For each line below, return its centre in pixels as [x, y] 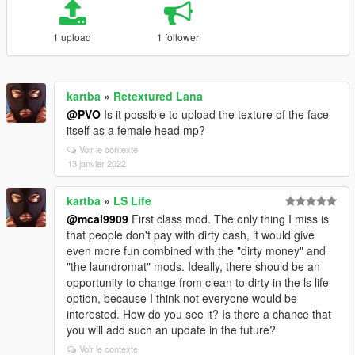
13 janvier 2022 [97, 163]
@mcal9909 [97, 219]
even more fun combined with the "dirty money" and [196, 250]
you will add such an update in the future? [171, 330]
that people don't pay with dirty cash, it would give [191, 235]
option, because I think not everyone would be [182, 298]
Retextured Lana [158, 96]
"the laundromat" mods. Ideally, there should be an [193, 266]
